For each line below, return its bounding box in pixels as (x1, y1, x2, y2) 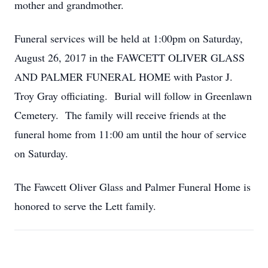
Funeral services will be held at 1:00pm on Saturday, (14, 31, 243, 45)
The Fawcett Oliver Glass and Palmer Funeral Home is (14, 179, 251, 194)
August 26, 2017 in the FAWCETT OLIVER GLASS (14, 50, 245, 65)
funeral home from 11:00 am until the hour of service (14, 127, 246, 141)
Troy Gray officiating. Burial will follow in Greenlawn (14, 89, 252, 103)
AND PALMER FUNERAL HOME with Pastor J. (14, 69, 233, 84)
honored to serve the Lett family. (14, 199, 156, 213)
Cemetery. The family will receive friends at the (14, 108, 226, 122)
